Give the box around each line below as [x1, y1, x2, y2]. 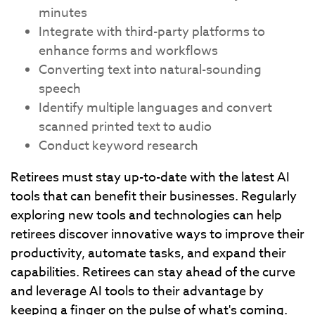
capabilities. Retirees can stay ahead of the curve [11, 263, 295, 282]
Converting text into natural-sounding [39, 60, 262, 79]
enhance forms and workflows [39, 41, 218, 60]
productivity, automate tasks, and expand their [11, 244, 286, 263]
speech [39, 79, 81, 98]
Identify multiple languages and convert [39, 98, 272, 117]
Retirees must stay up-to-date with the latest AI [11, 168, 290, 187]
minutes [39, 4, 87, 22]
